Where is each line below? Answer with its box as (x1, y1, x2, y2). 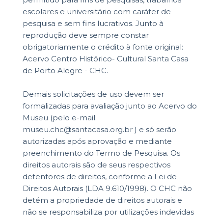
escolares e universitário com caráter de (22, 7, 171, 17)
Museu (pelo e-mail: (22, 113, 97, 123)
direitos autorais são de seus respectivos (22, 160, 170, 170)
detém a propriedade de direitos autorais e (22, 195, 182, 205)
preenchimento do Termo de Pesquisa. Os (22, 148, 180, 158)
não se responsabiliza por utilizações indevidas (22, 207, 194, 217)
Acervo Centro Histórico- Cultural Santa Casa (22, 54, 189, 64)
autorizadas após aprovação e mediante (22, 137, 172, 146)
